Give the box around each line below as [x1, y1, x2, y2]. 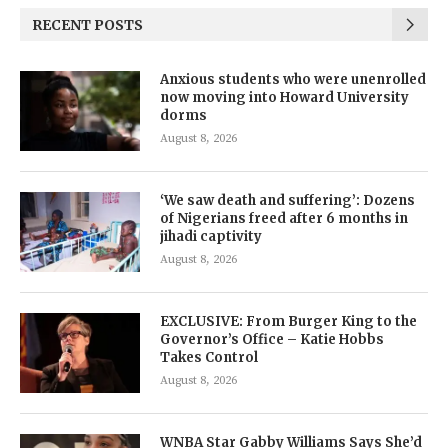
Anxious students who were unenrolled [160, 71, 426, 89]
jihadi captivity [160, 228, 262, 246]
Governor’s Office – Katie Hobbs [160, 331, 384, 349]
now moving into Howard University [160, 89, 409, 107]
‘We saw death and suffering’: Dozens [160, 192, 415, 210]
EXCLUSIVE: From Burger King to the [160, 313, 417, 331]
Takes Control [160, 349, 258, 367]
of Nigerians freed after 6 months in [160, 210, 408, 228]
